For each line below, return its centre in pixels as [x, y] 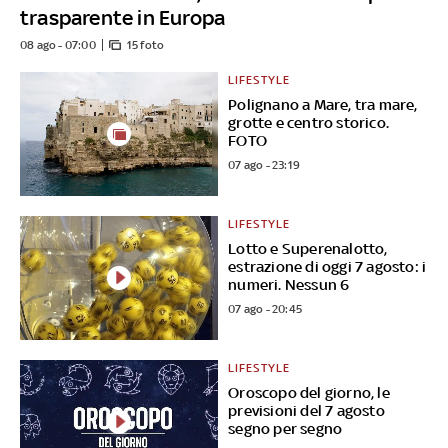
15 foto [145, 45]
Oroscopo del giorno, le [309, 392]
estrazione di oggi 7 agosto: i [327, 267]
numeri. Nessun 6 [289, 285]
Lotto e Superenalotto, [308, 249]
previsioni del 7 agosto [306, 410]
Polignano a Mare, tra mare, [323, 105]
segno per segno [285, 428]
